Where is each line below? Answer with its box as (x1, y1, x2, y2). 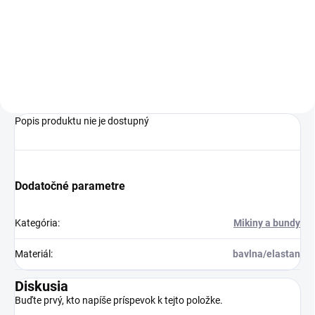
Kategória (15, 217, 58, 229)
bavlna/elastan (233, 247, 300, 259)
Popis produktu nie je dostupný (15, 115, 149, 127)
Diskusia (15, 277, 68, 295)
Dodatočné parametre (15, 179, 125, 193)
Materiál (15, 247, 51, 259)
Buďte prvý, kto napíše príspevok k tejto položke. (15, 294, 223, 306)
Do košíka (81, 21, 118, 32)
